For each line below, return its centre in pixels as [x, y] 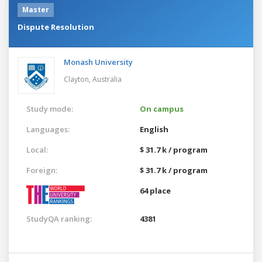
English [154, 129]
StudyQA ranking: [59, 218]
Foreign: [42, 170]
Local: [37, 149]
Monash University [98, 62]
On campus [162, 108]
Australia [107, 79]
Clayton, [78, 79]
